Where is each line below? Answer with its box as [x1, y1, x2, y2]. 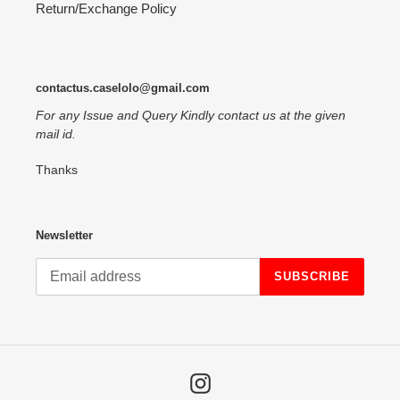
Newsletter [36, 229, 93, 243]
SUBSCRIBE [273, 270, 350, 284]
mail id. [36, 126, 76, 141]
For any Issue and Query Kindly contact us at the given [36, 107, 346, 122]
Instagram [209, 373, 269, 389]
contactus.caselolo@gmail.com [36, 81, 210, 96]
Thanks [36, 162, 81, 178]
